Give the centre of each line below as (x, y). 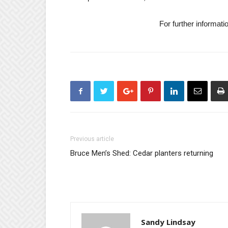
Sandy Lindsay (168, 222)
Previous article (92, 139)
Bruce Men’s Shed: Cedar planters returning (142, 153)
